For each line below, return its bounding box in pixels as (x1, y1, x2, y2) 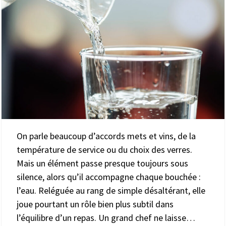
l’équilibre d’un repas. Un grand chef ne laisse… (17, 211, 195, 223)
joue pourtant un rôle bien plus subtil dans (17, 198, 174, 210)
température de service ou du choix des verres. (17, 143, 192, 155)
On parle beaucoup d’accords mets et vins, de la (17, 130, 196, 142)
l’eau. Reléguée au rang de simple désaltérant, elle (17, 184, 205, 196)
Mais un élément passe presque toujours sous (17, 157, 188, 169)
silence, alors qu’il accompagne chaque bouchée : (17, 171, 201, 183)
